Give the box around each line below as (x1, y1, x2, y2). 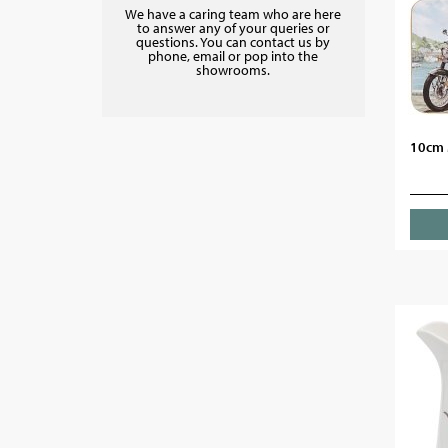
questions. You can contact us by (136, 33, 331, 51)
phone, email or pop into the (148, 47, 319, 65)
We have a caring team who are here (125, 5, 342, 23)
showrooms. (196, 61, 271, 79)
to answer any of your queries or (136, 19, 330, 37)
